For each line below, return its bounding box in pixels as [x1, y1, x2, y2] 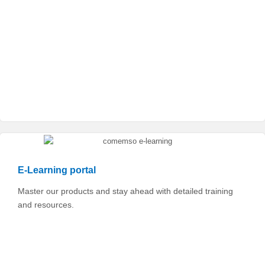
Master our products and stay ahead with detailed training [17, 186, 233, 196]
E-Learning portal [17, 164, 96, 175]
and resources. [17, 199, 74, 209]
